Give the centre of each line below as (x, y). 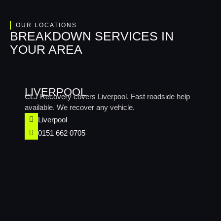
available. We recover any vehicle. (80, 107)
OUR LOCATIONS (46, 25)
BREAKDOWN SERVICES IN (92, 36)
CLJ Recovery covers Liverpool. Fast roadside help (107, 96)
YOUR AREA (46, 49)
